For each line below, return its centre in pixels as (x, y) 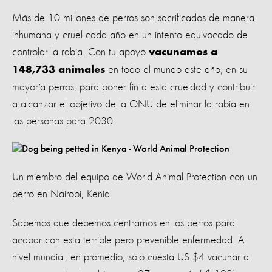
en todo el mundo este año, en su (176, 70)
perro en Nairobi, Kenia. (62, 194)
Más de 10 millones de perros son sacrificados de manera (133, 18)
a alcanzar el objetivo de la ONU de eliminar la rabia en (131, 104)
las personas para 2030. (64, 121)
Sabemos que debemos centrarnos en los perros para (124, 223)
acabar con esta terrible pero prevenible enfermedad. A (128, 240)
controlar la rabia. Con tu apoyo (80, 52)
